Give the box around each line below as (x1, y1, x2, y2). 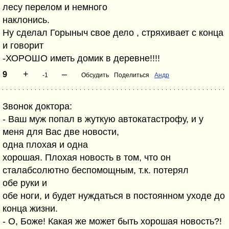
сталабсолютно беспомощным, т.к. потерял (3, 165, 189, 175)
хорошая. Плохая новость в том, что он (3, 152, 171, 163)
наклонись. (3, 15, 50, 25)
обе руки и (3, 178, 47, 188)
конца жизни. (3, 203, 58, 214)
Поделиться (114, 72, 149, 79)
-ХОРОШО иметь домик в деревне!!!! (3, 53, 160, 63)
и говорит (3, 40, 43, 51)
